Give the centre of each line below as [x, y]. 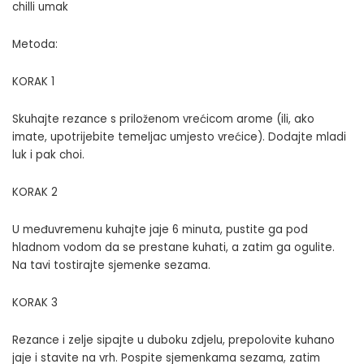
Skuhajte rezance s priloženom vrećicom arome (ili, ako [163, 119]
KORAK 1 [33, 81]
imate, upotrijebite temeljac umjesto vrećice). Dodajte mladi [179, 136]
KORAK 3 [35, 302]
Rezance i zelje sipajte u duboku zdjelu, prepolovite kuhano [173, 340]
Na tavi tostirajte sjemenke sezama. [111, 265]
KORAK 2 [35, 192]
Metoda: [35, 44]
